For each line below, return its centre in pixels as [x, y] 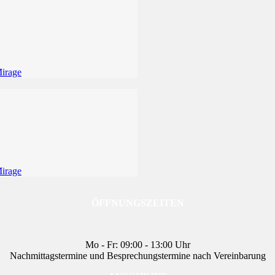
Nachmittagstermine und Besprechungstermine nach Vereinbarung [137, 255]
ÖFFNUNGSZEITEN [137, 203]
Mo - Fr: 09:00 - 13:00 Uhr [137, 244]
